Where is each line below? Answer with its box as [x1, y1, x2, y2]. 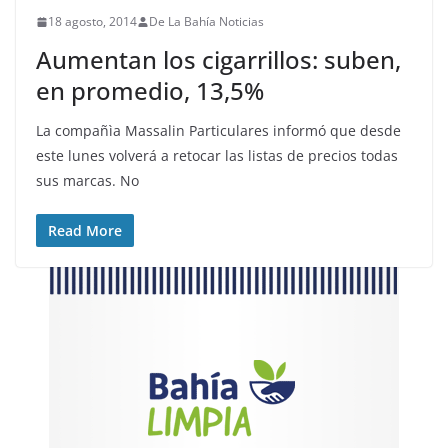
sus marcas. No [36, 171, 139, 190]
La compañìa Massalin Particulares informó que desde [36, 121, 401, 140]
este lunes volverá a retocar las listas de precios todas [36, 146, 398, 165]
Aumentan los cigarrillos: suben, [36, 43, 401, 76]
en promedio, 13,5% [36, 74, 264, 107]
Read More [48, 221, 122, 240]
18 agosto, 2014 [48, 13, 137, 30]
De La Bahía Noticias [149, 13, 264, 30]
